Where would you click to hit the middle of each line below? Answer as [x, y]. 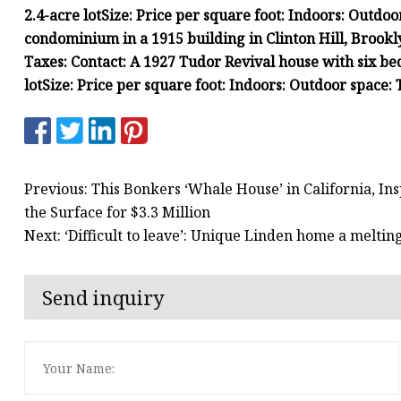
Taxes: [47, 62]
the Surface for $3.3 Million [117, 212]
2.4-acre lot [63, 16]
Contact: [100, 62]
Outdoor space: [342, 85]
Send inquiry [103, 298]
